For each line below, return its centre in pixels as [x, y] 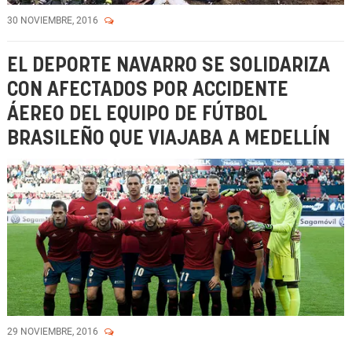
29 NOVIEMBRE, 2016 [54, 332]
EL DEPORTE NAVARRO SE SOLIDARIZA [169, 66]
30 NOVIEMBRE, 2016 [54, 20]
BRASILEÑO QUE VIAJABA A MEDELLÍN [169, 139]
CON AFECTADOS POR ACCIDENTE [148, 90]
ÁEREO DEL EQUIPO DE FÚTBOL [137, 114]
